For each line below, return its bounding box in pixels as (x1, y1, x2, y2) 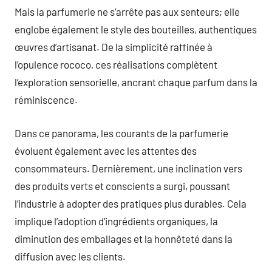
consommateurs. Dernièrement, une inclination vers (15, 161, 242, 174)
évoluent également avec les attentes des (15, 144, 197, 157)
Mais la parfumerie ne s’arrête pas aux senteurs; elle (15, 5, 240, 18)
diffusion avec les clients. (15, 250, 126, 262)
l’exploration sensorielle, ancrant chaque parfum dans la (15, 76, 257, 88)
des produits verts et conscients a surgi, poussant (15, 179, 230, 192)
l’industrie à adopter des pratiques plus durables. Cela (15, 197, 246, 209)
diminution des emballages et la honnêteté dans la (15, 232, 233, 245)
